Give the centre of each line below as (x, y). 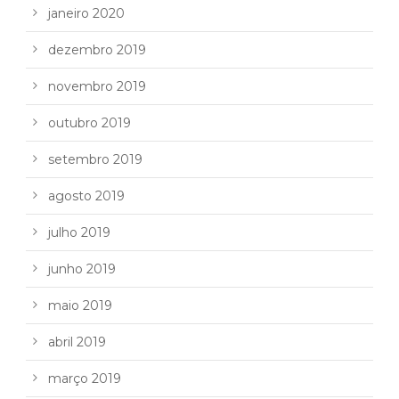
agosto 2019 (86, 196)
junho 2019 (82, 269)
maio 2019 (80, 306)
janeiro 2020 (86, 14)
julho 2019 (79, 233)
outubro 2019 (90, 123)
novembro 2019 (97, 87)
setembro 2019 (95, 160)
